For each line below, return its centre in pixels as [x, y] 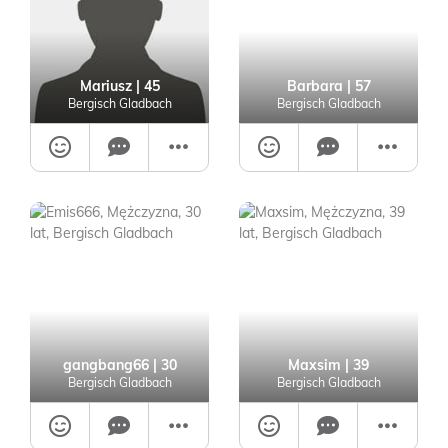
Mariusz [107, 86]
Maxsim [314, 365]
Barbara [314, 86]
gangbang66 [105, 365]
